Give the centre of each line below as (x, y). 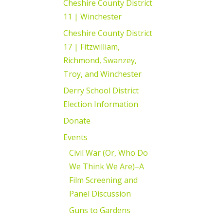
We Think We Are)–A (107, 166)
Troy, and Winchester (102, 74)
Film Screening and (103, 180)
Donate (77, 120)
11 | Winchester (92, 16)
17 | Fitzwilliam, (91, 46)
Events (75, 137)
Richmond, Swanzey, (100, 60)
